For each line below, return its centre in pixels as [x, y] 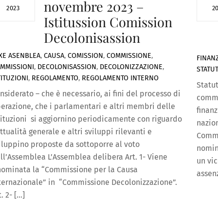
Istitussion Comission [108, 22]
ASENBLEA [24, 56]
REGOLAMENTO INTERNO [120, 78]
